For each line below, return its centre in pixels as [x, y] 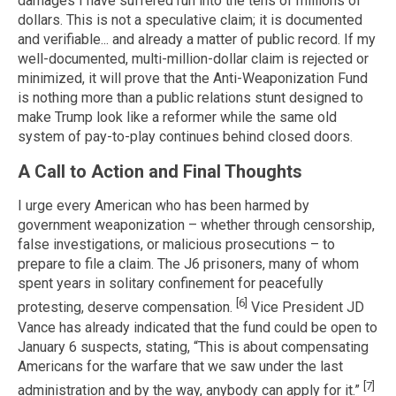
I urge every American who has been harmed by [164, 206]
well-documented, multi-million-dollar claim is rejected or [193, 59]
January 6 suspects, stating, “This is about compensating [193, 346]
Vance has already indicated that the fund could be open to [198, 327]
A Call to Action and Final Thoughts [160, 171]
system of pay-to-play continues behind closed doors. [185, 137]
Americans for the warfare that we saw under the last [180, 366]
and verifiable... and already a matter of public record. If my [197, 40]
